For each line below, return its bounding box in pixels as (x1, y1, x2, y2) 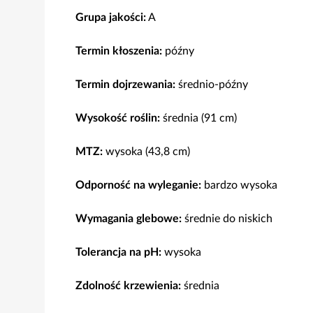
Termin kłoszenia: (75, 45, 162, 57)
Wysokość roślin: (75, 112, 160, 124)
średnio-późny (175, 79, 248, 90)
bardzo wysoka (201, 180, 277, 191)
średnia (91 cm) (160, 112, 237, 124)
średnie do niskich (182, 213, 272, 224)
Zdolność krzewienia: (75, 280, 184, 291)
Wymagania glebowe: (75, 213, 182, 224)
